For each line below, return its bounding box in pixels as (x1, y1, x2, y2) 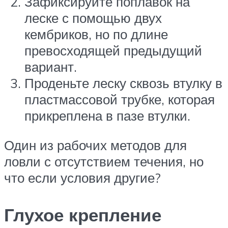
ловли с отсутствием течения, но (4, 153, 204, 169)
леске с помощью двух (24, 10, 162, 26)
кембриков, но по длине (24, 26, 168, 43)
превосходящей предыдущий (24, 42, 202, 59)
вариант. (24, 59, 77, 75)
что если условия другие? (4, 169, 161, 186)
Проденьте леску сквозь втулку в (24, 75, 222, 92)
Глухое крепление (4, 204, 161, 226)
